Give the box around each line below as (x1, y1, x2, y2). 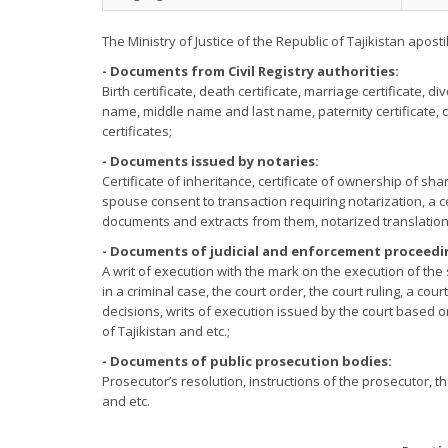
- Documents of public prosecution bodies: (102, 352, 395, 370)
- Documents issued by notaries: (102, 152, 319, 170)
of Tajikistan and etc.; (102, 322, 233, 340)
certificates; (102, 122, 175, 140)
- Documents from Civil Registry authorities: (102, 62, 399, 80)
